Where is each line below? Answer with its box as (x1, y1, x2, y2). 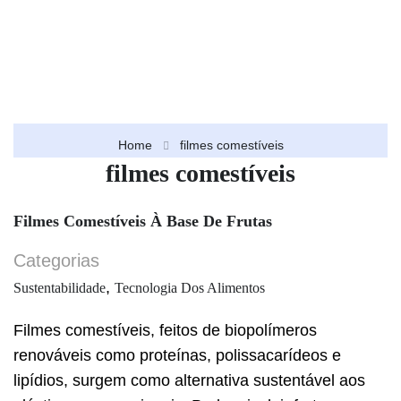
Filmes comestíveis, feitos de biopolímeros (13, 321, 317, 339)
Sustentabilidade (13, 280, 106, 295)
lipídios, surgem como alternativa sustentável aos (13, 371, 365, 389)
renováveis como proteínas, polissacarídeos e (13, 346, 341, 364)
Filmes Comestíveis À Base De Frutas (13, 212, 272, 230)
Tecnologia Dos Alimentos (115, 280, 265, 295)
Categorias (13, 251, 99, 270)
